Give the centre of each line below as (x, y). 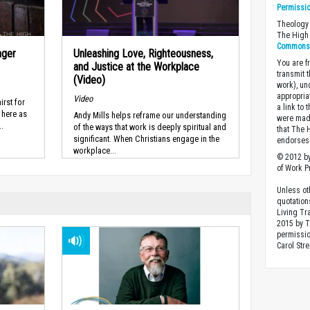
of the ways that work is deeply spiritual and (149, 127)
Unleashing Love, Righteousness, (143, 54)
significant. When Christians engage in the (146, 139)
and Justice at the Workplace (136, 67)
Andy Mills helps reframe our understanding (149, 116)
